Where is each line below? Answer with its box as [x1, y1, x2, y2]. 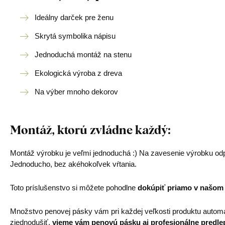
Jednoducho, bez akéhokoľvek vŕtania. [10, 160, 137, 168]
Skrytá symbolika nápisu [35, 32, 116, 40]
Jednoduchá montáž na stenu [35, 50, 132, 59]
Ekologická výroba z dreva [35, 69, 122, 77]
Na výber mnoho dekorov [35, 87, 118, 96]
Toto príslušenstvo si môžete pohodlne [10, 183, 138, 192]
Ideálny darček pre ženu [35, 13, 114, 22]
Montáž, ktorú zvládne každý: [10, 121, 171, 138]
